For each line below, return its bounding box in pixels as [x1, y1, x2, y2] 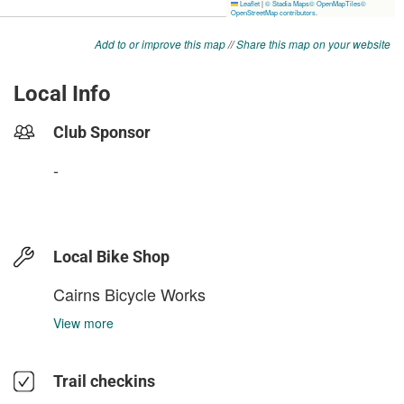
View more [53, 314, 114, 332]
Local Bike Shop [53, 247, 170, 266]
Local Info [14, 81, 111, 106]
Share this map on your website [236, 36, 390, 51]
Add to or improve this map [95, 36, 225, 51]
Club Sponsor [53, 123, 151, 142]
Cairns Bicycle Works [53, 282, 206, 306]
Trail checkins [53, 372, 155, 390]
